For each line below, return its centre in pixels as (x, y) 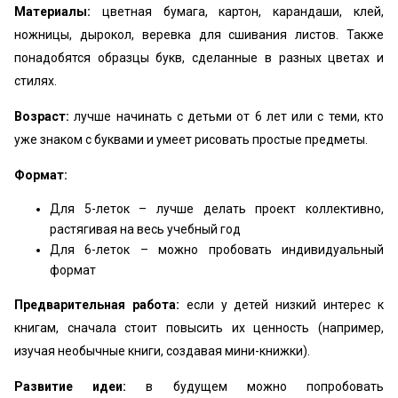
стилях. (37, 81)
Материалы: (58, 12)
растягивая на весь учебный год (145, 230)
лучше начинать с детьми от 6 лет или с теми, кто (227, 117)
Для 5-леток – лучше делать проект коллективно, (217, 209)
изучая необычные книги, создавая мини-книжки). (162, 351)
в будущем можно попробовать (265, 387)
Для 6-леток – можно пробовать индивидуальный (217, 250)
